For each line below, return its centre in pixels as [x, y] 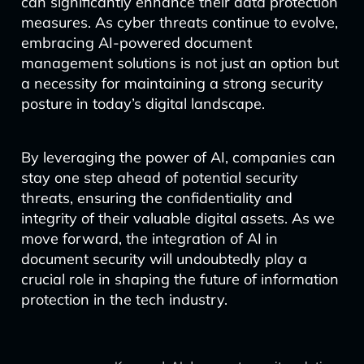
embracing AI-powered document [136, 43]
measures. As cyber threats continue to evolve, [179, 22]
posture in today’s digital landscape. [143, 104]
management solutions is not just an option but [180, 63]
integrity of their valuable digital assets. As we [178, 218]
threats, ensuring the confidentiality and [156, 198]
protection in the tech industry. [124, 299]
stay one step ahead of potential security [159, 178]
